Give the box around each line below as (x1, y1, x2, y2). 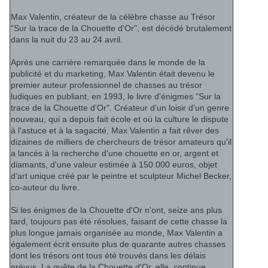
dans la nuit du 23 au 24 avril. (11, 35, 123, 45)
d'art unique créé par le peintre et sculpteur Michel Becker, (11, 171, 232, 181)
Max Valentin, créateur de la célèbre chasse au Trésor (11, 12, 215, 22)
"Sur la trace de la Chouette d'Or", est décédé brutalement (11, 23, 232, 33)
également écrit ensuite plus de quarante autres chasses (11, 239, 226, 249)
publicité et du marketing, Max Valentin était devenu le (11, 69, 215, 79)
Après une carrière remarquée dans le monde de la (11, 57, 205, 68)
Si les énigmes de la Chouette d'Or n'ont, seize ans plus (11, 205, 222, 215)
